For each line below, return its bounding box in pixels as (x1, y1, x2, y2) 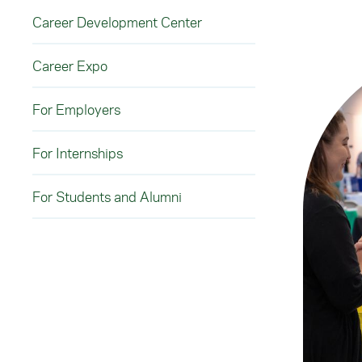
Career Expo (32, 57, 107, 74)
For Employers (32, 100, 120, 118)
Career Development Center (32, 13, 202, 31)
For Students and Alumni (32, 187, 182, 205)
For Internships (32, 144, 123, 162)
